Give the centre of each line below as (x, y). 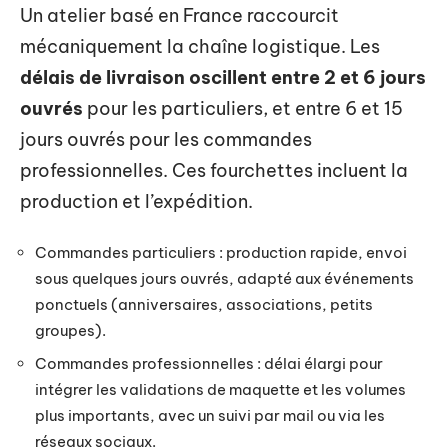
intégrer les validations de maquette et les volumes (220, 390)
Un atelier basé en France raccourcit (179, 16)
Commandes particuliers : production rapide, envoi (221, 252)
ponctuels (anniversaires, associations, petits (204, 304)
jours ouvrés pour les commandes (166, 140)
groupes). (70, 330)
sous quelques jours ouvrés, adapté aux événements (224, 278)
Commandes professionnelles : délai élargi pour (209, 364)
